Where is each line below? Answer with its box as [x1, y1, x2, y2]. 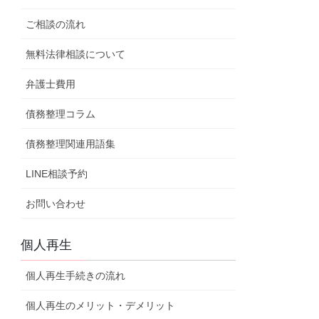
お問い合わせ [26, 198, 86, 210]
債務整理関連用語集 [26, 138, 116, 150]
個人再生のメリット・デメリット [26, 300, 176, 312]
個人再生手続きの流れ [26, 270, 126, 282]
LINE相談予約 [26, 168, 88, 180]
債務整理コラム [26, 108, 96, 120]
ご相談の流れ [26, 19, 86, 31]
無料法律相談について [26, 48, 126, 61]
